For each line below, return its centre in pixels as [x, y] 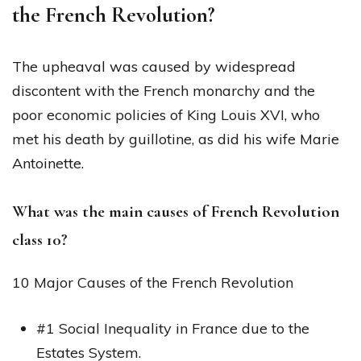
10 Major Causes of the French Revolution [153, 282]
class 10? [40, 239]
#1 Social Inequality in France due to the [173, 328]
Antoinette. [48, 163]
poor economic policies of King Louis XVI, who [166, 114]
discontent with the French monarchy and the [164, 90]
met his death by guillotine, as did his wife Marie [176, 139]
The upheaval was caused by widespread [154, 66]
